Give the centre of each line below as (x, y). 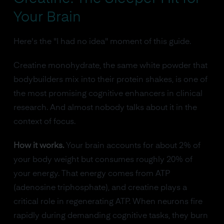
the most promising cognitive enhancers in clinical (108, 94)
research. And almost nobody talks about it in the (105, 108)
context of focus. (44, 122)
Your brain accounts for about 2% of (132, 146)
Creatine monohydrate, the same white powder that (110, 66)
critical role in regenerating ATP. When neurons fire (108, 202)
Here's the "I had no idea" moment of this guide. (102, 42)
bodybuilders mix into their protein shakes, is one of (110, 80)
